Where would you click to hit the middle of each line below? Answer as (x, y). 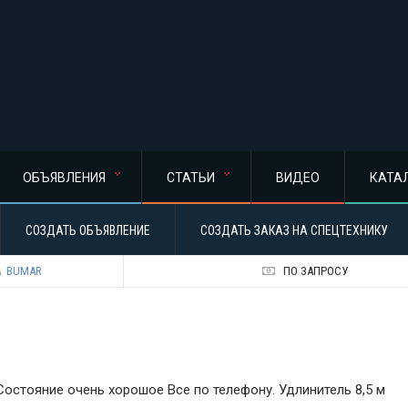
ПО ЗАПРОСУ (315, 271)
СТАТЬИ (191, 178)
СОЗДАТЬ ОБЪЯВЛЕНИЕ (88, 230)
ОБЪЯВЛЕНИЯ (64, 178)
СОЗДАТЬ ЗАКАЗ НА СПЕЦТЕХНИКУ (294, 230)
